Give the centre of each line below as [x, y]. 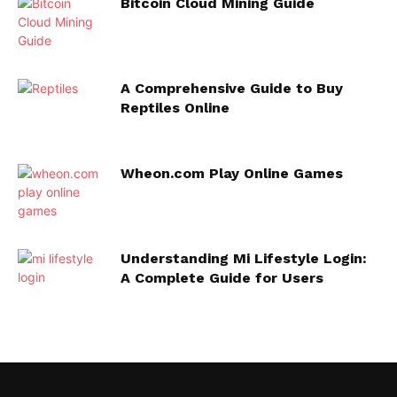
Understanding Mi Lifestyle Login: [244, 258]
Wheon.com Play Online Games [232, 173]
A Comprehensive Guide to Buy [232, 88]
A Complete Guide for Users [222, 278]
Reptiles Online [175, 108]
